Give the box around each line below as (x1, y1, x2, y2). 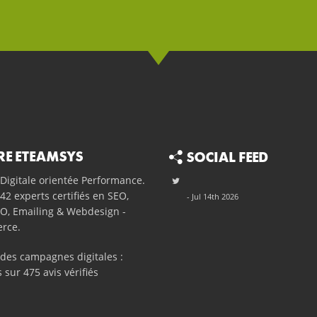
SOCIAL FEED (187, 152, 269, 166)
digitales (76, 250, 117, 264)
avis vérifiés (40, 266, 98, 279)
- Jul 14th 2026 (187, 191, 239, 202)
